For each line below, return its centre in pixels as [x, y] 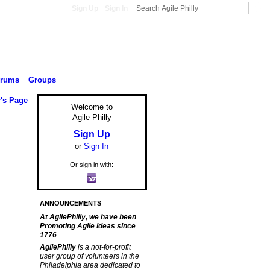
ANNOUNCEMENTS [70, 203]
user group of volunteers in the [89, 256]
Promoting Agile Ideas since [87, 226]
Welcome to [92, 107]
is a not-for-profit [104, 247]
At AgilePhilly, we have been [88, 217]
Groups [42, 80]
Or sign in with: [92, 164]
